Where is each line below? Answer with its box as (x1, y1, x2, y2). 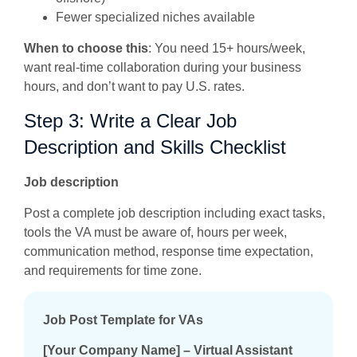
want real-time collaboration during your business (24, 60, 301, 74)
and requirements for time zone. (24, 263, 202, 277)
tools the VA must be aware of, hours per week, (24, 225, 287, 239)
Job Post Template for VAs (43, 312, 203, 327)
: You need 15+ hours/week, (148, 41, 305, 55)
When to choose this (24, 41, 148, 55)
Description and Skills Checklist (24, 136, 286, 159)
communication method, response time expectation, (24, 244, 313, 258)
